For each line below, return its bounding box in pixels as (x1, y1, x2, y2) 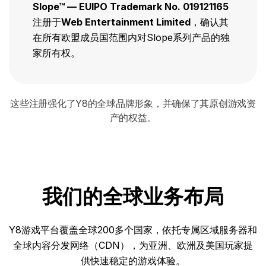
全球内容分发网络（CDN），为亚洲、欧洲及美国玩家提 (13, 239, 253, 251)
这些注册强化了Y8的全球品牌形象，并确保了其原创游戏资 (10, 97, 256, 109)
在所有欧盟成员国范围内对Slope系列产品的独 (33, 31, 230, 43)
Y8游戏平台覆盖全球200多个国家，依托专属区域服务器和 (9, 224, 257, 236)
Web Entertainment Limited (61, 16, 191, 28)
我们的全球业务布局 (42, 183, 224, 211)
